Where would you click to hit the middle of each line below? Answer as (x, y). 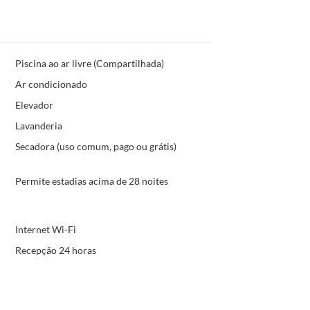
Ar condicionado (51, 84)
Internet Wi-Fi (45, 229)
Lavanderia (38, 125)
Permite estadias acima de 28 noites (91, 181)
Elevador (34, 104)
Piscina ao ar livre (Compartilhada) (89, 63)
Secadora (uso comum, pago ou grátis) (95, 146)
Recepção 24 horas (55, 250)
